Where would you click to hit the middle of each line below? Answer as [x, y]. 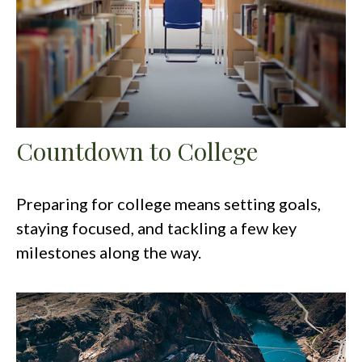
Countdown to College [137, 151]
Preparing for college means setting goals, [168, 203]
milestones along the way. [109, 252]
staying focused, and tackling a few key [156, 227]
